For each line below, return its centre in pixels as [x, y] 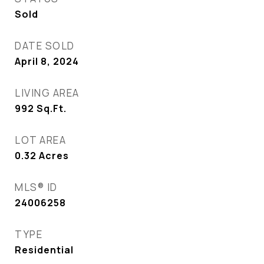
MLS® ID [36, 187]
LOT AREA [40, 140]
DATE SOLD [45, 46]
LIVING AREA [47, 93]
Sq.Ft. [52, 108]
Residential [44, 250]
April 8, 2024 [47, 61]
